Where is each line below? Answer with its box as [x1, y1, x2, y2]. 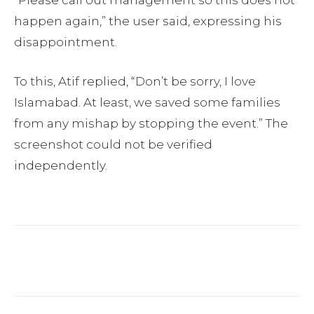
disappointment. [14, 34, 117, 49]
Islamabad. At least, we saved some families [14, 95, 280, 109]
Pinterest [225, 254, 263, 266]
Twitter [142, 254, 172, 266]
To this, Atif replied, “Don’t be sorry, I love [14, 74, 256, 88]
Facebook [48, 254, 86, 266]
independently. [14, 158, 107, 172]
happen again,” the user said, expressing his [14, 13, 282, 28]
